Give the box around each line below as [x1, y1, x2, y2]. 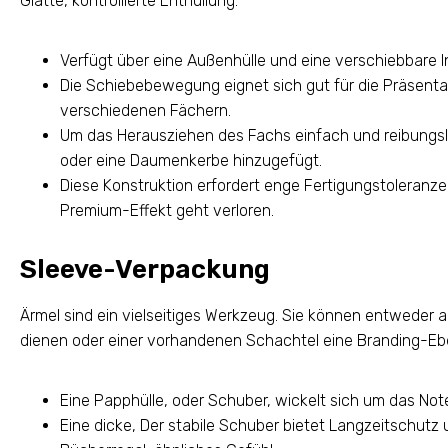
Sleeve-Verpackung [20, 254, 270, 286]
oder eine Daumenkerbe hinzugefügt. [60, 151, 322, 171]
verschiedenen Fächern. [60, 101, 231, 121]
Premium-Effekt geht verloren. [60, 201, 274, 221]
